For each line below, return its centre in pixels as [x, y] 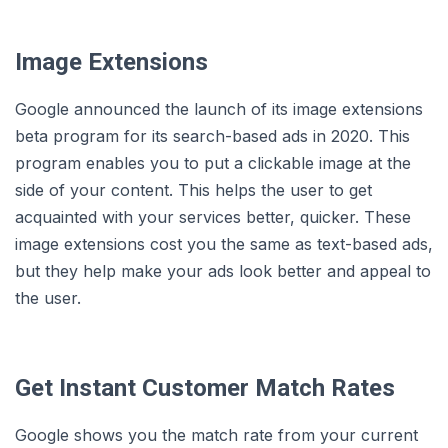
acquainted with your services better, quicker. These [213, 217]
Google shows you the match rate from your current [216, 435]
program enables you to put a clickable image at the [213, 163]
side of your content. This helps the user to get [193, 190]
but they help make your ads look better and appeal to [223, 271]
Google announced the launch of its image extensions [219, 109]
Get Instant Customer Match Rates [205, 388]
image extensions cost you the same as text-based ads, [224, 244]
